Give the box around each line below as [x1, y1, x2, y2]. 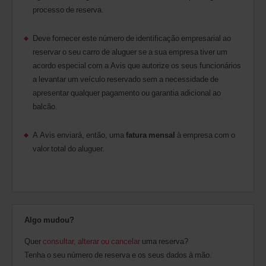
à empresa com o [175, 129, 235, 140]
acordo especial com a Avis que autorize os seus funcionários [33, 59, 241, 71]
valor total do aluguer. [33, 142, 104, 154]
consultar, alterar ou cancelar [43, 235, 140, 246]
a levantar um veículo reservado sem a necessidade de [33, 73, 218, 84]
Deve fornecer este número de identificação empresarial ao [33, 32, 231, 43]
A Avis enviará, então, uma [33, 129, 126, 140]
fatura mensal [126, 129, 175, 140]
